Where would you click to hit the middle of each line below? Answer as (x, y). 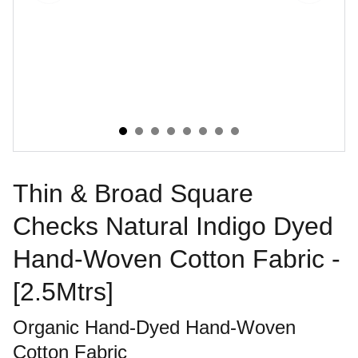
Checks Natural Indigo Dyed (173, 226)
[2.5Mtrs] (63, 292)
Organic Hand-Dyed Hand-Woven (154, 327)
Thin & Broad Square (133, 193)
